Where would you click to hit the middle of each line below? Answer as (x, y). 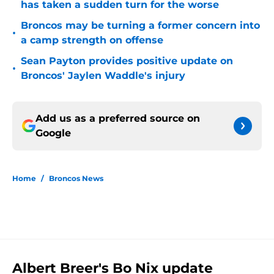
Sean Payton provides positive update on (127, 61)
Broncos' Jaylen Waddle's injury (103, 76)
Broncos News (76, 179)
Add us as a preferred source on (118, 119)
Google (53, 133)
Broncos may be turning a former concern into (140, 26)
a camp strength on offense (92, 40)
